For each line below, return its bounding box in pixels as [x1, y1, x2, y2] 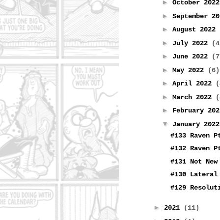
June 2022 [172, 53, 212, 61]
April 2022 [172, 80, 216, 88]
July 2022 [172, 39, 212, 47]
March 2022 [172, 93, 216, 101]
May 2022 [172, 66, 208, 74]
